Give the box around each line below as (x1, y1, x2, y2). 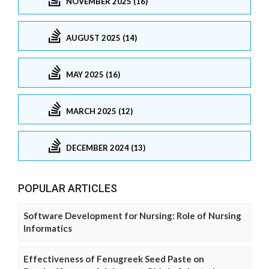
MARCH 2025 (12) (66, 106, 133, 116)
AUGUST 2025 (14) (66, 33, 137, 43)
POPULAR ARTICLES (18, 181, 117, 195)
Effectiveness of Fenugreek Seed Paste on (23, 253, 204, 264)
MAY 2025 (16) (66, 70, 120, 80)
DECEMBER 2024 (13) (66, 143, 145, 153)
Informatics (23, 222, 72, 234)
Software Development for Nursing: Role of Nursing (23, 210, 241, 221)
